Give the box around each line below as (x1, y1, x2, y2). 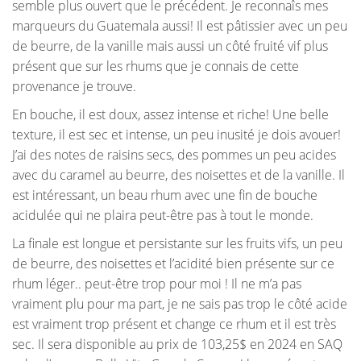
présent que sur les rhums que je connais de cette (12, 57, 299, 76)
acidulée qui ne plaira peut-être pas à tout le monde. (12, 206, 313, 225)
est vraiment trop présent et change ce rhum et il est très (12, 315, 336, 334)
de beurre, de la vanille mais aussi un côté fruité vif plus (12, 37, 328, 56)
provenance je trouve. (12, 77, 136, 96)
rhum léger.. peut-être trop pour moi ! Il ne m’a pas (12, 275, 301, 293)
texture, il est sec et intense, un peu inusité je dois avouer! (12, 126, 341, 144)
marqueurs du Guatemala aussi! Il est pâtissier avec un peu (12, 17, 347, 35)
